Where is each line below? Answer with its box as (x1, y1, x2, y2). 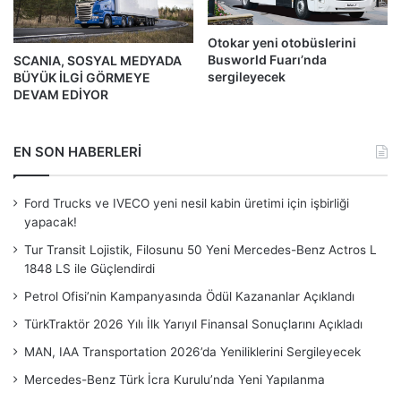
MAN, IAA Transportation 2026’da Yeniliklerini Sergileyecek (24, 345, 361, 360)
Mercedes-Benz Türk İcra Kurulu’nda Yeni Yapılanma (24, 372, 325, 388)
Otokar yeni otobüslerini (208, 34, 356, 50)
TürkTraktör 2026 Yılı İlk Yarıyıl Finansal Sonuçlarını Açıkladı (24, 317, 363, 332)
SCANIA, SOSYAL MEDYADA (13, 53, 182, 69)
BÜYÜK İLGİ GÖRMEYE (13, 70, 150, 86)
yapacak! (24, 215, 77, 230)
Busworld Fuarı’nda (208, 51, 327, 67)
